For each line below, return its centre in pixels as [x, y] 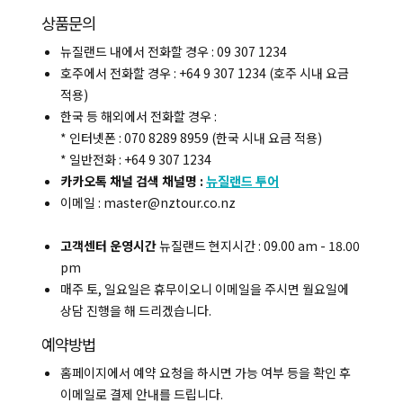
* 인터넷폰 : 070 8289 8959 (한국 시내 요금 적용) [191, 138]
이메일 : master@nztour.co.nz [148, 203]
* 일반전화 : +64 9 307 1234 [136, 160]
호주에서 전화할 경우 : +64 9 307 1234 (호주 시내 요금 [205, 73]
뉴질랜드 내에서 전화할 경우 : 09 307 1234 [174, 52]
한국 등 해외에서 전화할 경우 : [139, 116]
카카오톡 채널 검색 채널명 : [133, 181]
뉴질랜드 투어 [242, 181]
